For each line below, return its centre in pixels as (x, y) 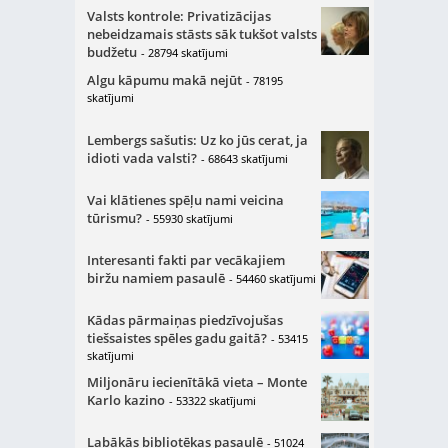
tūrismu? (114, 218)
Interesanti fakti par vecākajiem (185, 260)
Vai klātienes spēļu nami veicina (185, 200)
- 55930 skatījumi (189, 218)
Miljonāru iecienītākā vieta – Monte (196, 382)
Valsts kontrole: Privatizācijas (178, 16)
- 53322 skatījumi (212, 400)
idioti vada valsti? (141, 158)
